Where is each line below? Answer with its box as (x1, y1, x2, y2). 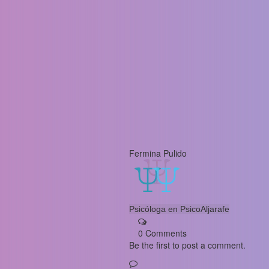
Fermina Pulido (128, 147, 187, 159)
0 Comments (138, 227, 187, 239)
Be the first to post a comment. (128, 239, 246, 251)
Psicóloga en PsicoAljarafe (128, 204, 229, 214)
